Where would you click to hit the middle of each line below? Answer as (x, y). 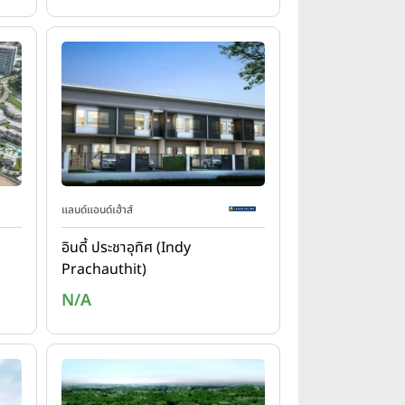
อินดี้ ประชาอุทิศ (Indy (126, 248)
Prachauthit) (104, 269)
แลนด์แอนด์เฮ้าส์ (97, 210)
